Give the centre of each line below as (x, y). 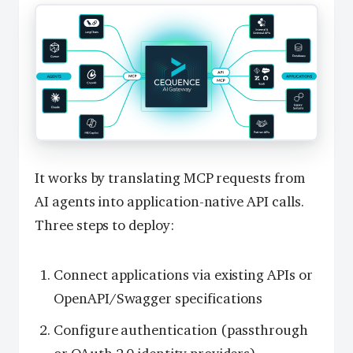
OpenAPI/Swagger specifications (158, 298)
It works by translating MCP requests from (170, 178)
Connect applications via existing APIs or (183, 275)
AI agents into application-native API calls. (169, 202)
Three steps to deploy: (104, 226)
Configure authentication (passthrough (181, 331)
